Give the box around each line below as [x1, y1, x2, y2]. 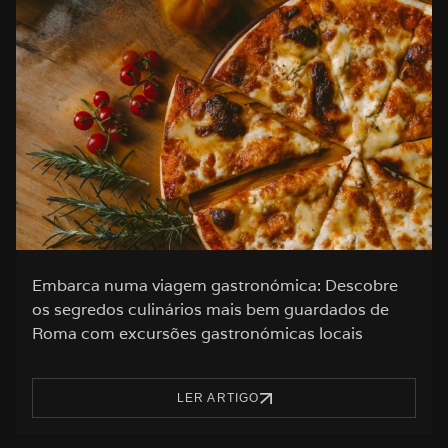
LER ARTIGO [176, 391, 260, 406]
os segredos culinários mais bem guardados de [32, 299, 389, 321]
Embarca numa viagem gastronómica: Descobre [32, 275, 398, 297]
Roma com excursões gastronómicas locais [32, 323, 363, 345]
